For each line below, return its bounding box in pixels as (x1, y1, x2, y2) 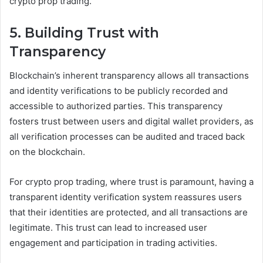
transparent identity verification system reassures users (9, 191, 242, 203)
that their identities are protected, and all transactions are (9, 206, 248, 218)
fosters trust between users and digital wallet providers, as (9, 115, 254, 127)
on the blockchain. (9, 146, 85, 157)
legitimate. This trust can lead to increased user (9, 221, 207, 233)
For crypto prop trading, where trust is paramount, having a (9, 176, 254, 187)
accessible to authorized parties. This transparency (9, 100, 222, 112)
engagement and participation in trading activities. (9, 237, 217, 248)
